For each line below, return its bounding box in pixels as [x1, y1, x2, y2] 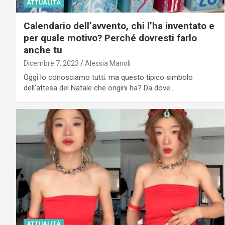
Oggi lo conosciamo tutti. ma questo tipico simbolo [24, 73, 193, 82]
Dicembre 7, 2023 [24, 59, 79, 68]
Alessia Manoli [85, 59, 131, 68]
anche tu [24, 44, 62, 56]
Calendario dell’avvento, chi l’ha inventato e [24, 20, 214, 32]
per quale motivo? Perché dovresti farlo [24, 32, 197, 44]
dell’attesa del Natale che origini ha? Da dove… [24, 83, 175, 93]
